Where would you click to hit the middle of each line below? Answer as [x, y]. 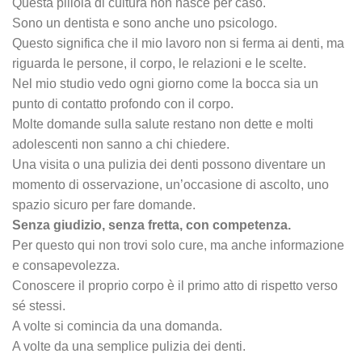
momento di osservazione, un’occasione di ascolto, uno [170, 184]
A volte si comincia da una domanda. [117, 326]
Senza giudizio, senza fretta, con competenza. [152, 225]
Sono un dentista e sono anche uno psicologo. [145, 23]
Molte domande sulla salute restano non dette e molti [163, 124]
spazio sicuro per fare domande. [104, 204]
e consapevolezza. [66, 265]
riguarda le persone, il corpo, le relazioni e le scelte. [159, 63]
